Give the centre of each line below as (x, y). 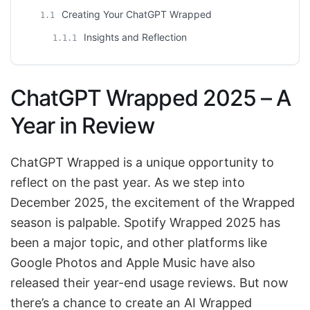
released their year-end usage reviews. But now (149, 283)
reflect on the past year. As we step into (128, 183)
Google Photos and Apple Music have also (133, 263)
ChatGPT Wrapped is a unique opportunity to (142, 163)
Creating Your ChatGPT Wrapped (135, 15)
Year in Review (82, 126)
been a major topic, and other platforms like (139, 243)
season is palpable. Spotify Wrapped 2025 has (145, 223)
